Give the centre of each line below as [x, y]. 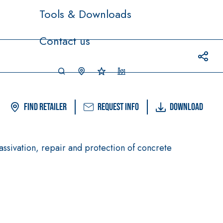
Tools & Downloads [85, 14]
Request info [118, 107]
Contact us [65, 41]
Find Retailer [45, 107]
